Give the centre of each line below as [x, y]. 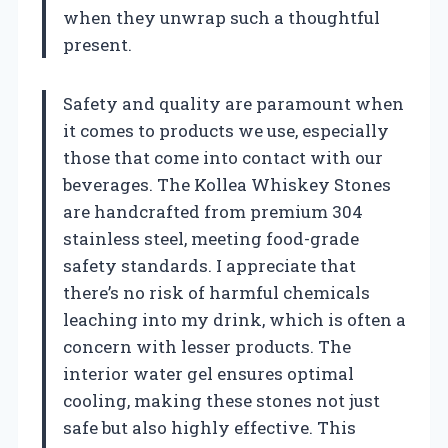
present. [97, 44]
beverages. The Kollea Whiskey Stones [227, 184]
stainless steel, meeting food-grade [211, 238]
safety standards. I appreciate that [209, 265]
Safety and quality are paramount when [233, 103]
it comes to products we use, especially [226, 130]
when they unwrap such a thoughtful [221, 17]
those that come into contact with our [223, 157]
